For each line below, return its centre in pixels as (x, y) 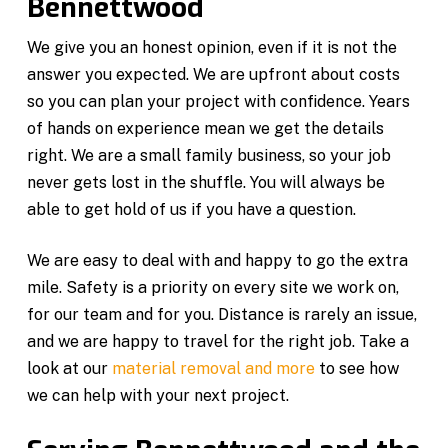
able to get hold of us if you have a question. (192, 209)
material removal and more (214, 368)
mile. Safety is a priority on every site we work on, (213, 287)
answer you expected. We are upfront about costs (214, 74)
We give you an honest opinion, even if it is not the (212, 47)
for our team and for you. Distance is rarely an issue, (222, 314)
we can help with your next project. (158, 395)
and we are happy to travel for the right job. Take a (218, 341)
